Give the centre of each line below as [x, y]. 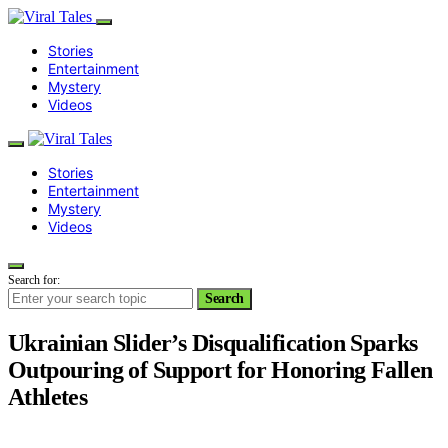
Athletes [48, 396]
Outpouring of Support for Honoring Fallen [220, 369]
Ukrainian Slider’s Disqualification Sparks [213, 342]
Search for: [34, 280]
